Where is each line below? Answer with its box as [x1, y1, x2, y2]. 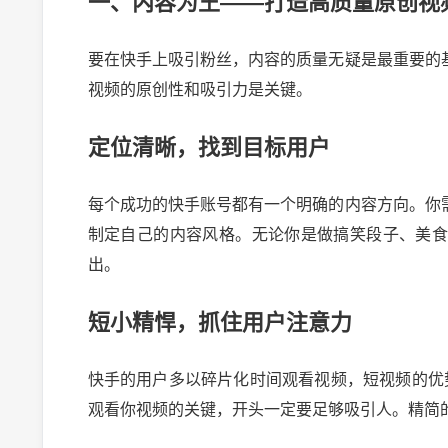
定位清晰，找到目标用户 [87, 135, 330, 161]
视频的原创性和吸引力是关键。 [87, 81, 312, 99]
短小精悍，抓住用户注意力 [87, 310, 352, 336]
